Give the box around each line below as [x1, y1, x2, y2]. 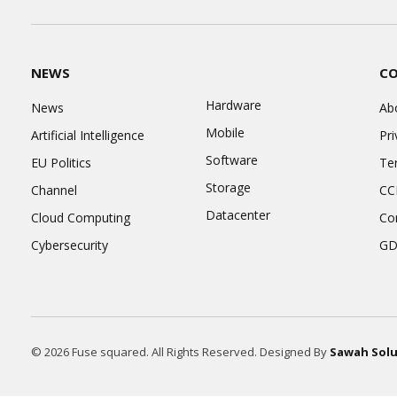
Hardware [205, 97, 261, 114]
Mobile [205, 124, 245, 142]
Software [205, 152, 258, 169]
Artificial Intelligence [31, 127, 144, 144]
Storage [205, 179, 251, 197]
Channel [31, 182, 77, 199]
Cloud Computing [31, 209, 130, 227]
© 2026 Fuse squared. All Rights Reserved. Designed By [31, 344, 330, 361]
